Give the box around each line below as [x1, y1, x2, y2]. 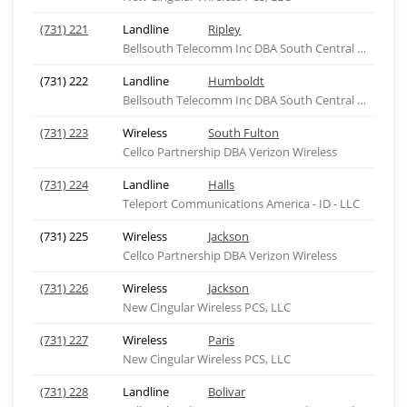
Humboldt [208, 73, 265, 89]
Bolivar [208, 383, 246, 400]
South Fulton [208, 124, 280, 141]
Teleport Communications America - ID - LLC [122, 195, 360, 212]
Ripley [208, 21, 242, 37]
